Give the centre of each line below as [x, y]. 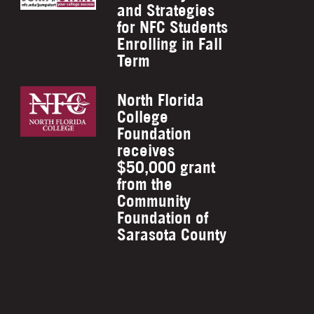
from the [145, 184]
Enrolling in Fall [170, 44]
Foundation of [163, 218]
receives [146, 150]
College [143, 117]
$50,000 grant [166, 167]
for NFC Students [173, 27]
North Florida [161, 100]
